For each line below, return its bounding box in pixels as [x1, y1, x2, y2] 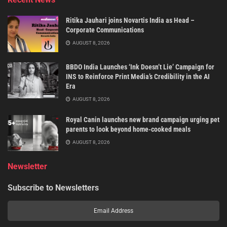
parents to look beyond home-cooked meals [66, 125, 191, 133]
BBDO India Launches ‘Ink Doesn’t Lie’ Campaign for [66, 62, 214, 71]
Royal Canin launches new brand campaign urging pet [66, 115, 219, 124]
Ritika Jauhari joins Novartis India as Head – [66, 16, 195, 25]
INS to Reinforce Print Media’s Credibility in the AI [66, 72, 210, 81]
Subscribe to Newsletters [8, 183, 99, 193]
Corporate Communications [66, 26, 144, 34]
